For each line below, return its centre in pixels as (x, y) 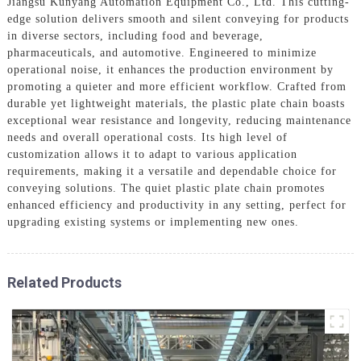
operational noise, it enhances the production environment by (170, 69)
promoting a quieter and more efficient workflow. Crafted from (176, 86)
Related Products (64, 282)
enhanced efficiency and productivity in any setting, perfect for (176, 205)
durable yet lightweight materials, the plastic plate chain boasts (176, 103)
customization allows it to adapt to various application (152, 154)
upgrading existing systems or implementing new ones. (153, 222)
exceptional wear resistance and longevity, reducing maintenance (179, 120)
